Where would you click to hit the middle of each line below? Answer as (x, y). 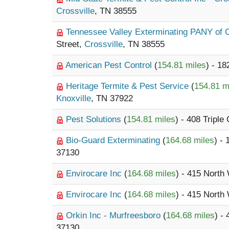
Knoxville (74, 98)
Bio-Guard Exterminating (114, 140)
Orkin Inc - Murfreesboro (114, 215)
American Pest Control (110, 65)
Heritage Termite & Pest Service (129, 86)
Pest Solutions (95, 119)
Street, (70, 44)
